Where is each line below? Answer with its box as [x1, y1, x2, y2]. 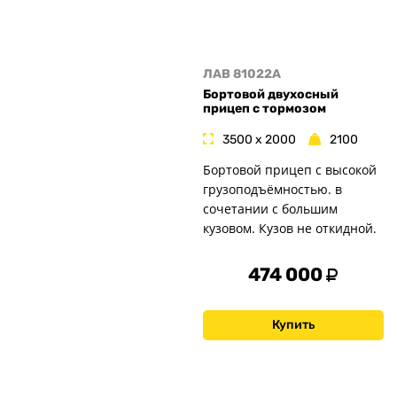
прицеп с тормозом [203, 100, 326, 116]
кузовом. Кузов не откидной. [203, 220, 377, 237]
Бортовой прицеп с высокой [203, 161, 377, 179]
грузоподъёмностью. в [203, 181, 342, 198]
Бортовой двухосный [203, 86, 339, 102]
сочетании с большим [203, 200, 338, 218]
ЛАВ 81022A [203, 66, 281, 82]
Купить [272, 317, 315, 333]
